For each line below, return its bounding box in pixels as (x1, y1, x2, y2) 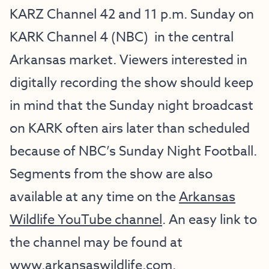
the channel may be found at (10, 233, 183, 252)
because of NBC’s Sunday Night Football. (10, 142, 257, 161)
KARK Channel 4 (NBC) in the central (10, 28, 234, 47)
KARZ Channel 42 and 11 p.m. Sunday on (10, 5, 254, 24)
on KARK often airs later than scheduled (10, 119, 250, 138)
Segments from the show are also (10, 165, 213, 184)
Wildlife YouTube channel (10, 210, 162, 229)
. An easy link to (162, 210, 257, 229)
